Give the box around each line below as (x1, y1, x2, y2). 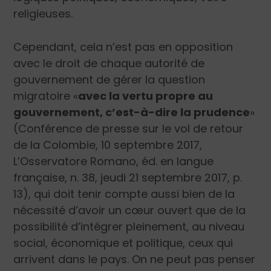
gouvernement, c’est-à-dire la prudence (13, 105, 250, 120)
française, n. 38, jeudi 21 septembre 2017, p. (13, 170, 243, 186)
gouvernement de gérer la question (13, 72, 206, 88)
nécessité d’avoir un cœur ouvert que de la (13, 203, 246, 218)
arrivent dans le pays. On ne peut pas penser (13, 252, 256, 267)
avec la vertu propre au (78, 88, 214, 104)
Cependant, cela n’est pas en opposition (13, 39, 233, 55)
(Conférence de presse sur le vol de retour (13, 121, 244, 137)
